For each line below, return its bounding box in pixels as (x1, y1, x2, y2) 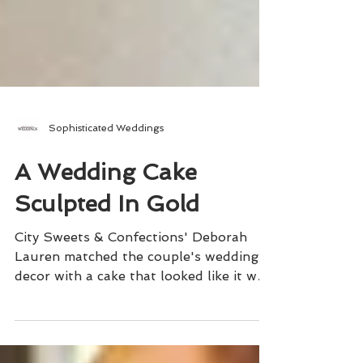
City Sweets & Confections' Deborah (15, 258, 247, 274)
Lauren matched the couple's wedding (15, 278, 258, 293)
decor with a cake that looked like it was (15, 297, 271, 313)
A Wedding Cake (15, 188, 197, 215)
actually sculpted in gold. (15, 317, 175, 332)
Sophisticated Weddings (49, 152, 164, 163)
